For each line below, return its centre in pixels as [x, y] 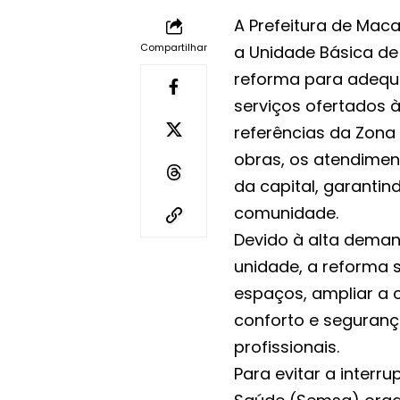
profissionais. [287, 347]
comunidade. [286, 213]
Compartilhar [174, 48]
